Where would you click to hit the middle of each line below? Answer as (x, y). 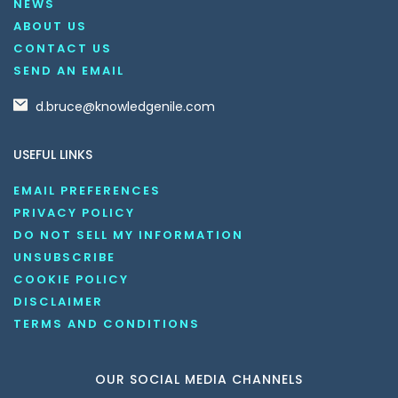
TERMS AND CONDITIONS (107, 323)
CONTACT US (63, 48)
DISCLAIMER (58, 301)
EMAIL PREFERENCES (87, 190)
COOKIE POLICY (71, 279)
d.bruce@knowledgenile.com (125, 106)
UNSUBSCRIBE (64, 257)
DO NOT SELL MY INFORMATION (128, 235)
